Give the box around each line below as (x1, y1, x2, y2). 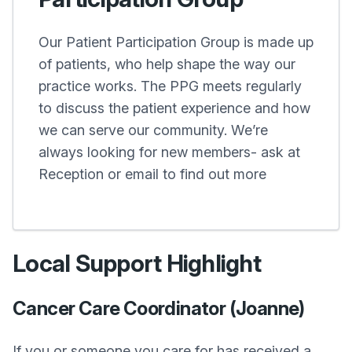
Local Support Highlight (13, 249, 261, 277)
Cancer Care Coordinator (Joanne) (13, 297, 305, 320)
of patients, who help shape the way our (38, 56, 295, 72)
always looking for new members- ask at (38, 144, 300, 160)
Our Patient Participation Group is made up (38, 34, 313, 50)
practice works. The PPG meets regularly (38, 78, 302, 94)
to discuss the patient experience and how (38, 100, 310, 116)
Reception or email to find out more (38, 166, 266, 182)
